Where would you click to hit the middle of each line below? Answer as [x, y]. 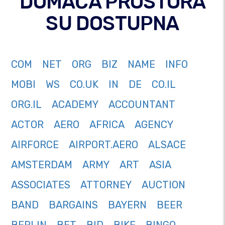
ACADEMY [75, 105]
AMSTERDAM [42, 165]
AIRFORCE [35, 145]
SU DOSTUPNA [113, 24]
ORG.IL [26, 105]
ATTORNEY [106, 185]
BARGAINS [73, 205]
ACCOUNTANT [142, 105]
